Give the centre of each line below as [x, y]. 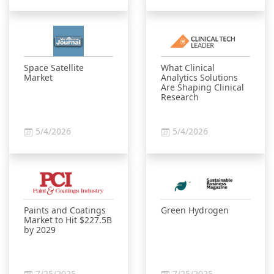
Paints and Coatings [65, 210]
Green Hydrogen [195, 210]
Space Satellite [54, 68]
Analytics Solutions [199, 77]
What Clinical [188, 68]
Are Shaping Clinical [202, 87]
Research [180, 97]
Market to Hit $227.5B [68, 220]
